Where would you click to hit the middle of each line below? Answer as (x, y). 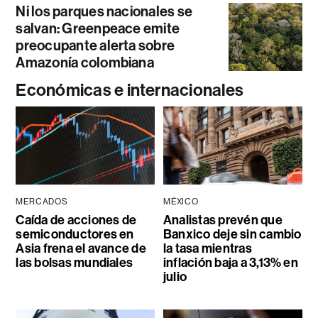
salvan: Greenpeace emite (98, 29)
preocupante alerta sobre (95, 46)
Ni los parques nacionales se (104, 12)
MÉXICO (181, 201)
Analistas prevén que (223, 220)
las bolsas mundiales (75, 262)
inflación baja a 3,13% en (230, 262)
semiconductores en (75, 234)
